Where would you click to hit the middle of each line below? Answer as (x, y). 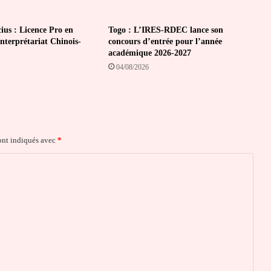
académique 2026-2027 (149, 53)
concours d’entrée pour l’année (165, 41)
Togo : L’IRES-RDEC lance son (165, 30)
